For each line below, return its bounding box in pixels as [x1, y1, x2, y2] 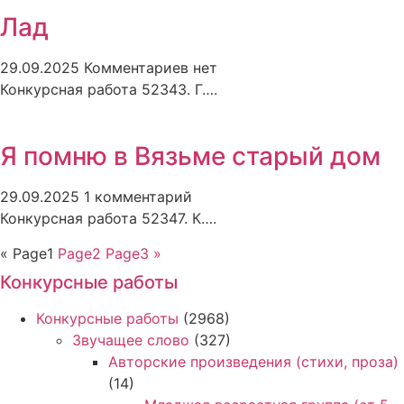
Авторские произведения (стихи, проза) [108, 352, 399, 371]
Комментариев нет [84, 58, 217, 77]
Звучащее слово [72, 330, 189, 349]
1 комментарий [84, 188, 192, 207]
